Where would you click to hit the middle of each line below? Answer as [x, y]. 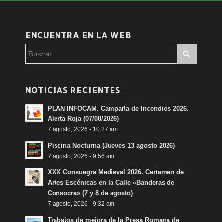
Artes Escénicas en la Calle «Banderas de [111, 182]
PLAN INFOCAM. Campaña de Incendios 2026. [118, 108]
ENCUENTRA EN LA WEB [79, 35]
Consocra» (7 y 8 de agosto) [90, 193]
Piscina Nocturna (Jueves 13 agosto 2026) [111, 145]
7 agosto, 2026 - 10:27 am [83, 129]
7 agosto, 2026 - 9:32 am [81, 203]
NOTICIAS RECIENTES [73, 90]
